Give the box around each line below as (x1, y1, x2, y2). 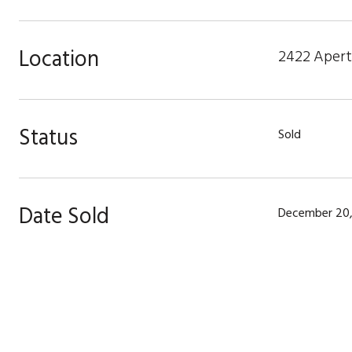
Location (19, 42, 99, 77)
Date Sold (19, 199, 109, 234)
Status (19, 120, 78, 156)
